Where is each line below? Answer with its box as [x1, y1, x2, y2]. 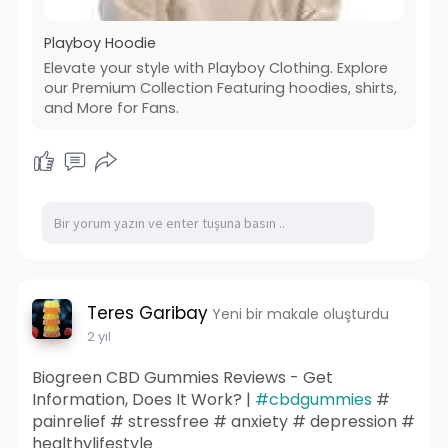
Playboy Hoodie [43, 33, 156, 54]
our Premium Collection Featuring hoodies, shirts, [43, 78, 397, 99]
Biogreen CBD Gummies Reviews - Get [31, 366, 333, 390]
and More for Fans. [43, 98, 179, 119]
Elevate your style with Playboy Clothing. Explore [43, 58, 388, 79]
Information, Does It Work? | [31, 388, 255, 412]
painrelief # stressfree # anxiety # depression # [31, 410, 415, 434]
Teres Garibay [86, 301, 208, 326]
